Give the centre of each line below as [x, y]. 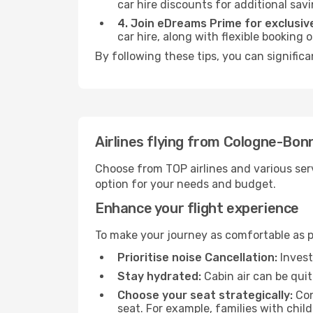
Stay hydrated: [159, 276]
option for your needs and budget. [185, 184]
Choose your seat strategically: [205, 295]
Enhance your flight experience [197, 208]
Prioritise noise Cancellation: [197, 257]
